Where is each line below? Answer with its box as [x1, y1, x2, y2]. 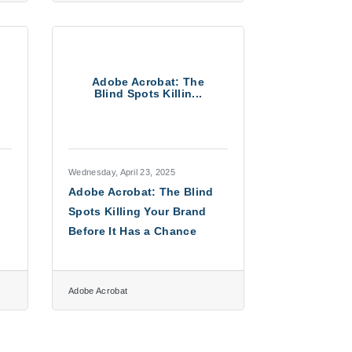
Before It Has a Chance [68, 225, 197, 237]
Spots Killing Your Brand [68, 205, 207, 218]
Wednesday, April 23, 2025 [68, 167, 175, 177]
